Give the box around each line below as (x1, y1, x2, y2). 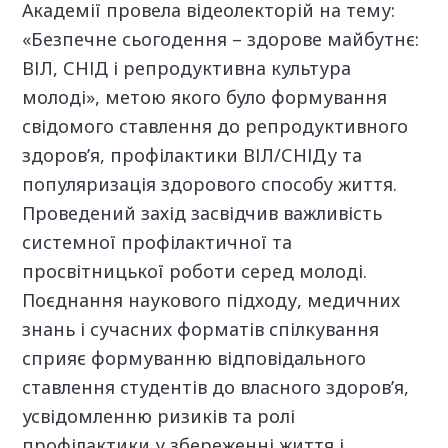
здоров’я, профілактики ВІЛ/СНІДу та (22, 143, 363, 168)
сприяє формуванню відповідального (22, 346, 367, 371)
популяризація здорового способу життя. (22, 172, 398, 197)
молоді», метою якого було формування (22, 85, 388, 110)
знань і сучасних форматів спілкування (22, 317, 380, 342)
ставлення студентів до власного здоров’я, (22, 375, 410, 400)
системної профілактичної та (22, 230, 293, 255)
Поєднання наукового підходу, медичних (22, 288, 401, 313)
